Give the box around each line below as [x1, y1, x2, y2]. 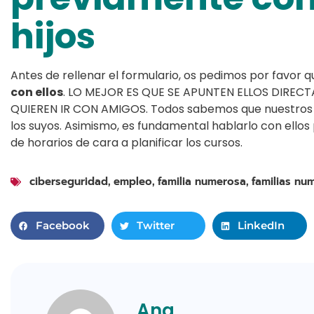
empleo [114, 174, 152, 190]
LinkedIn [238, 219, 285, 233]
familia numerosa [158, 174, 246, 190]
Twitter [137, 219, 175, 233]
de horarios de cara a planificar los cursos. [11, 135, 243, 151]
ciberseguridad [29, 174, 108, 190]
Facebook [36, 219, 90, 233]
